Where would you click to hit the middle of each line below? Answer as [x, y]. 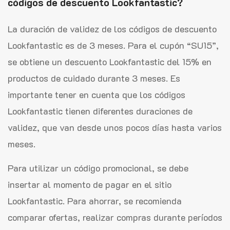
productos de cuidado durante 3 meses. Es [94, 78]
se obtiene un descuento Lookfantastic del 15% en [110, 61]
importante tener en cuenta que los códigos [97, 94]
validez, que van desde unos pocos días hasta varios [115, 127]
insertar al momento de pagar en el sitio [90, 184]
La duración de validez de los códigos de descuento [112, 28]
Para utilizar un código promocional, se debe [98, 168]
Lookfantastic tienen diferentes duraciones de [100, 111]
